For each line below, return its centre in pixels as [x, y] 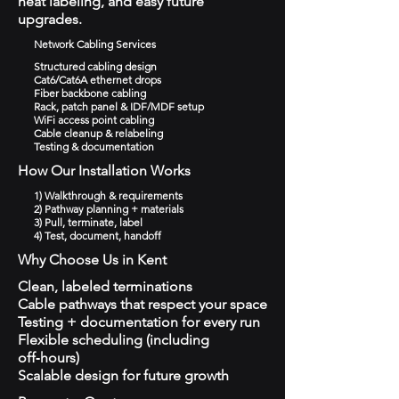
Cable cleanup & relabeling [98, 133]
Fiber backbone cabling [90, 93]
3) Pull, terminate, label [88, 222]
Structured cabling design [95, 66]
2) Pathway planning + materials [109, 209]
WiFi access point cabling [94, 120]
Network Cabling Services [95, 44]
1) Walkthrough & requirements [108, 195]
